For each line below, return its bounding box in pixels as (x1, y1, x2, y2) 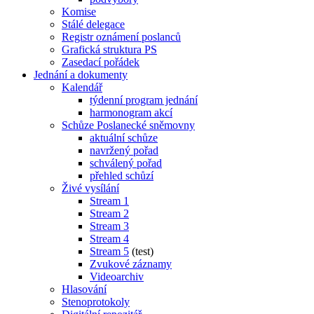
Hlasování (62, 282, 107, 295)
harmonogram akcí (90, 106, 172, 118)
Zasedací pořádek (62, 55, 139, 68)
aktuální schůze (90, 131, 158, 144)
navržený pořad (90, 144, 158, 156)
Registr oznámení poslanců (62, 30, 181, 43)
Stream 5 (90, 245, 129, 257)
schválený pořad (90, 156, 162, 169)
